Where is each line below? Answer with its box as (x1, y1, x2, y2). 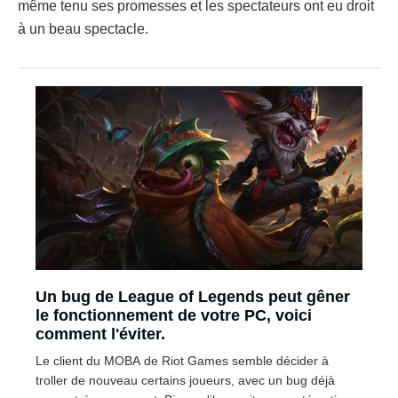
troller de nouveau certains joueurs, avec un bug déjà (36, 372, 335, 387)
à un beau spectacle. (18, 20, 148, 36)
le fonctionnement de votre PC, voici (36, 306, 312, 324)
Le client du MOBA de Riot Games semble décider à (36, 353, 329, 368)
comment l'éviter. (36, 324, 165, 343)
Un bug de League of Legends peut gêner (36, 287, 350, 306)
